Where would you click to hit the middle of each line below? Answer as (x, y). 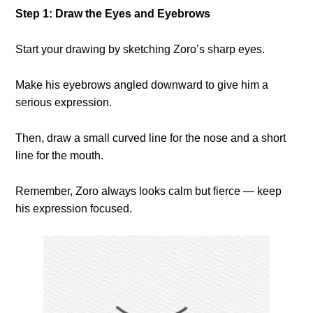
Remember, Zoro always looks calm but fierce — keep (149, 191)
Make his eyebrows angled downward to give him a (142, 85)
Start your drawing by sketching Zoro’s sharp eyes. (140, 49)
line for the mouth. (60, 155)
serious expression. (64, 102)
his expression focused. (74, 209)
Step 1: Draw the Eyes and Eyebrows (113, 14)
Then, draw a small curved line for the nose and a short (151, 138)
